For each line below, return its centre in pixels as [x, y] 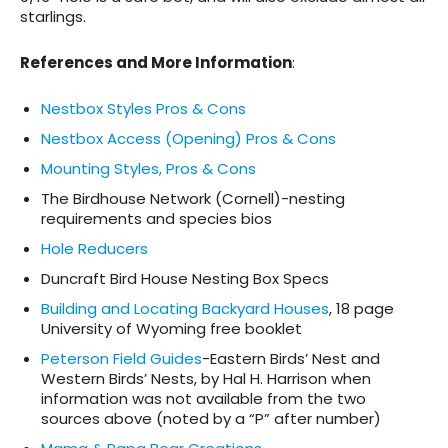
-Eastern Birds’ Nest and [291, 359]
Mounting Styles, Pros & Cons [148, 169]
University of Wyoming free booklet [171, 329]
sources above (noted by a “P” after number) [211, 419]
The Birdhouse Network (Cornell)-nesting [193, 199]
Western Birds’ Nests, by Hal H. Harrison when [206, 379]
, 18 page [361, 309]
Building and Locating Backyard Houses [185, 309]
